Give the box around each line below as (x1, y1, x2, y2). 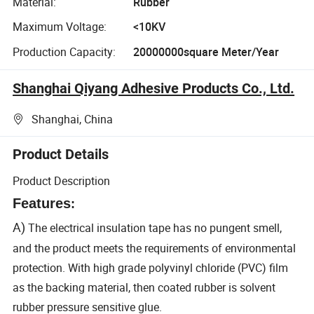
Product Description (13, 172, 111, 189)
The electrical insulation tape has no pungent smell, (28, 219, 282, 235)
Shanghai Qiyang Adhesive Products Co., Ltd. (13, 79, 295, 97)
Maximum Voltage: (13, 19, 107, 35)
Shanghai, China (32, 111, 114, 128)
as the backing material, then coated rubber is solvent (13, 279, 276, 295)
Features (13, 195, 71, 211)
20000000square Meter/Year (132, 43, 279, 60)
